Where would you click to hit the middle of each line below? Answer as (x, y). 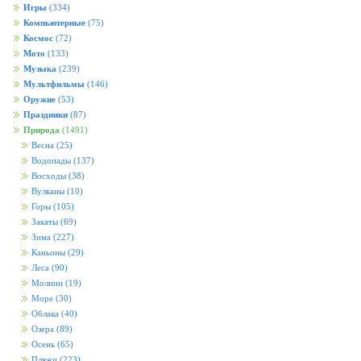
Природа (41, 130)
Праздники (46, 115)
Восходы (49, 176)
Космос (38, 38)
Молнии (47, 283)
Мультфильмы (54, 84)
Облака (45, 314)
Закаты (45, 222)
